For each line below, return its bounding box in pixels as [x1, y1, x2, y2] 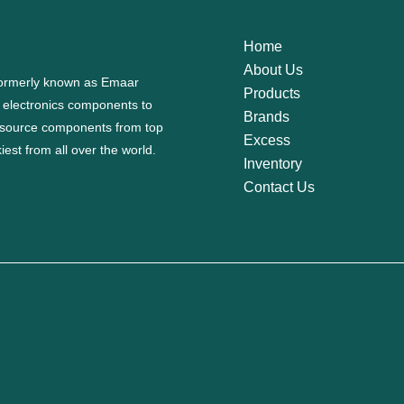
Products [243, 86, 300, 102]
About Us [243, 62, 303, 78]
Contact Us [243, 179, 315, 196]
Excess [243, 133, 290, 149]
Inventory [243, 156, 302, 172]
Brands [243, 109, 289, 125]
